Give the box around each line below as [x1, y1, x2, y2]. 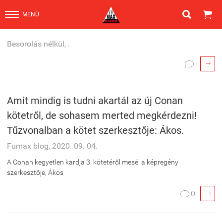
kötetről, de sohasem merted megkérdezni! [7, 110, 197, 121]
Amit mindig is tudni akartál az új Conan [7, 95, 183, 107]
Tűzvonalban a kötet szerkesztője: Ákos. [7, 124, 184, 136]
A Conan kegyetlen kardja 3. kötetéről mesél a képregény [7, 158, 178, 166]
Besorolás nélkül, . [7, 39, 70, 49]
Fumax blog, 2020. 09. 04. [7, 141, 98, 151]
